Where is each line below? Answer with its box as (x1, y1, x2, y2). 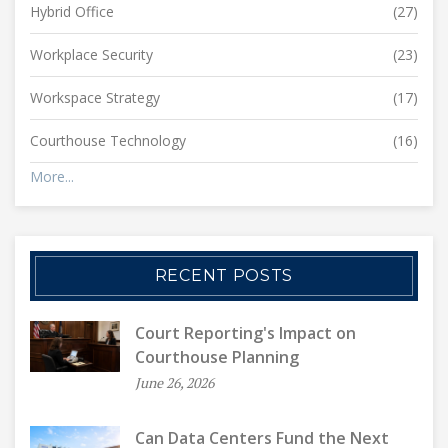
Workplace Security (30, 44, 153, 64)
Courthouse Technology (30, 130, 186, 150)
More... (30, 166, 74, 186)
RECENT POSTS (154, 265, 294, 285)
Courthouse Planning (135, 345, 299, 368)
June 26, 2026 (135, 372, 214, 392)
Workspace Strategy (30, 87, 160, 107)
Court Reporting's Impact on (135, 321, 356, 344)
